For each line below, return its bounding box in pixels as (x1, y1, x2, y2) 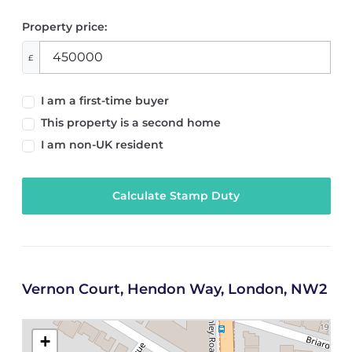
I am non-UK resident (40, 137, 163, 152)
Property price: (21, 20, 107, 35)
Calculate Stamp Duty (112, 189, 240, 203)
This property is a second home (40, 115, 221, 130)
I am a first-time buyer (40, 93, 169, 108)
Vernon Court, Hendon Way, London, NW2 (21, 280, 327, 299)
